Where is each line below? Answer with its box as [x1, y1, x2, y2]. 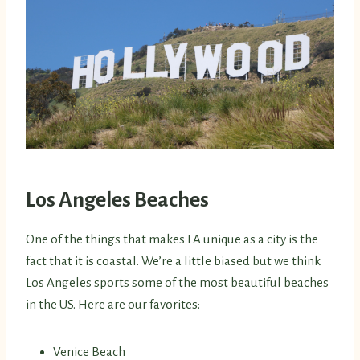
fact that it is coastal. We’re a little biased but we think [26, 254, 321, 268]
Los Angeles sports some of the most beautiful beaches [26, 276, 329, 290]
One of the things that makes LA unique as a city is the [26, 232, 318, 247]
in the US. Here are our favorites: [26, 297, 200, 312]
